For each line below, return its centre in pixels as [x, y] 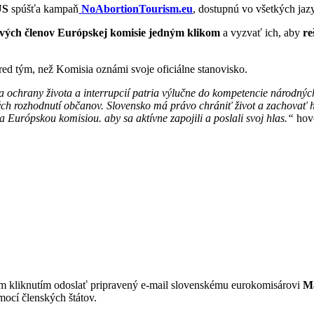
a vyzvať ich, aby [262, 33]
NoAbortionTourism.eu [137, 9]
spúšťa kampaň [44, 9]
